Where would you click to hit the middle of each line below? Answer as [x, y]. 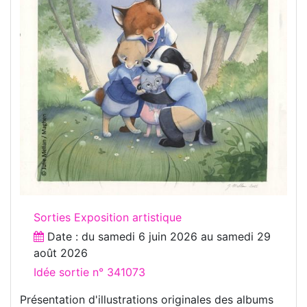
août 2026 [61, 253]
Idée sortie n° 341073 [89, 272]
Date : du [71, 236]
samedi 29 [244, 236]
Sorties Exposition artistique [108, 217]
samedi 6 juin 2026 [148, 236]
